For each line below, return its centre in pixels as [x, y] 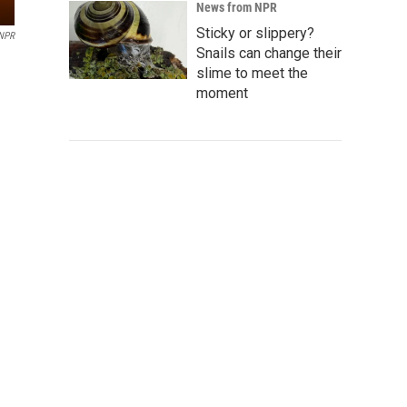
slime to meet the [252, 73]
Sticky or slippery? [255, 33]
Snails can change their [269, 53]
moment [222, 93]
